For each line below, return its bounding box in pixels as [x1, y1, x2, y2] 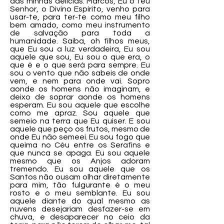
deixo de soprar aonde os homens [10, 93, 150, 101]
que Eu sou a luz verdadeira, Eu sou [10, 45, 150, 53]
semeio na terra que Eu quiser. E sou [10, 117, 150, 125]
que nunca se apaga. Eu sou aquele [10, 149, 150, 157]
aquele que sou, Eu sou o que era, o [10, 53, 150, 61]
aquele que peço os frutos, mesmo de [10, 125, 150, 133]
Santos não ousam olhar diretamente [10, 173, 150, 181]
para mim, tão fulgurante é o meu [10, 181, 150, 189]
